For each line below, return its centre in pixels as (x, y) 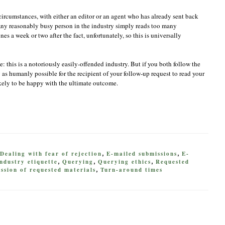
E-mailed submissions (142, 154)
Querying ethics (125, 162)
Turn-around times (132, 170)
